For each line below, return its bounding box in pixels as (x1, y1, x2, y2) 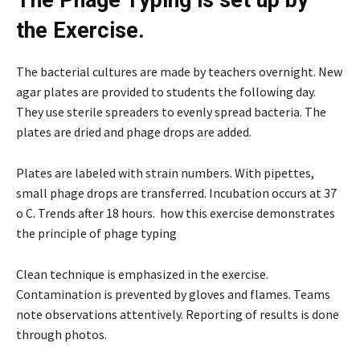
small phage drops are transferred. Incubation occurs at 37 (16, 184, 337, 201)
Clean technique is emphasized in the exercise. (16, 265, 268, 282)
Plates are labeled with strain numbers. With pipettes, (16, 164, 314, 181)
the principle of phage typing (16, 224, 177, 241)
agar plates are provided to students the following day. (16, 83, 316, 100)
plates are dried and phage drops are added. (16, 123, 252, 140)
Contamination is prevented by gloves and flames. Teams (16, 285, 330, 302)
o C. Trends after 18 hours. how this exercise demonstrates (16, 204, 335, 221)
